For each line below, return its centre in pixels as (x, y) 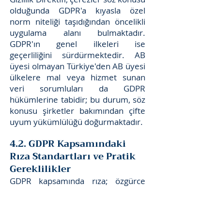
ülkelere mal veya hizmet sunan (77, 77)
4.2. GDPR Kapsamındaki (68, 144)
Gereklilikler (40, 169)
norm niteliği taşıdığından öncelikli (77, 22)
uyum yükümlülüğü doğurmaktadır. (76, 122)
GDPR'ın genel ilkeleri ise (77, 44)
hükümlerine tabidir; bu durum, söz (77, 100)
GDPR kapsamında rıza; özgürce (77, 181)
